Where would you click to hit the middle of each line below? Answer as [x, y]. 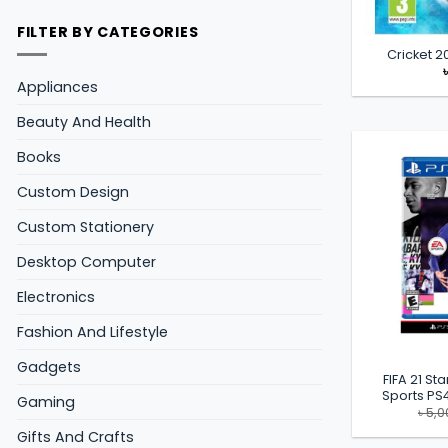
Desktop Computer [86, 261]
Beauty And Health [84, 121]
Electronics [56, 296]
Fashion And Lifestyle [92, 331]
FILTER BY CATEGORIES [108, 32]
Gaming [46, 401]
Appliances [57, 86]
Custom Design [73, 191]
